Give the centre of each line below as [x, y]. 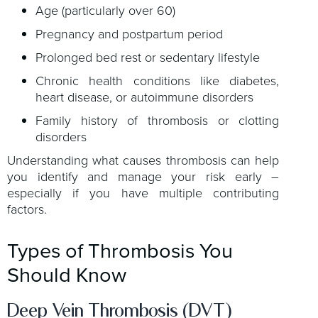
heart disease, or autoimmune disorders [144, 97]
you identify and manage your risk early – [143, 176]
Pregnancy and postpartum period [129, 34]
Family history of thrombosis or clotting [158, 120]
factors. [27, 209]
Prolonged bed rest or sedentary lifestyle [148, 57]
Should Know [67, 275]
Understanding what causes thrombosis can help [143, 160]
